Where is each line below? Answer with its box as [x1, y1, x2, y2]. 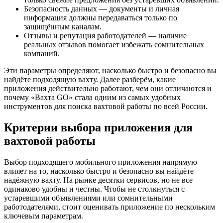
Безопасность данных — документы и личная [24, 4, 179, 13]
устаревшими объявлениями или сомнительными [4, 193, 173, 202]
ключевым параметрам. [4, 211, 83, 220]
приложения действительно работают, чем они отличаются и [4, 84, 212, 93]
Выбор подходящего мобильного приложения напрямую [4, 157, 197, 166]
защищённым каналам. [24, 22, 102, 31]
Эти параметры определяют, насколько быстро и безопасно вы [4, 66, 217, 75]
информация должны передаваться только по [24, 13, 177, 22]
